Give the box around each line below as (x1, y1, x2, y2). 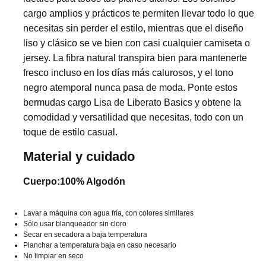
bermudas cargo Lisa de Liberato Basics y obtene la (23, 97, 241, 107)
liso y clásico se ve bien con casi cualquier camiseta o (23, 37, 250, 48)
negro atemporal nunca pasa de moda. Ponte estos (23, 82, 237, 93)
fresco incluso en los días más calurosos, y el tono (23, 67, 233, 78)
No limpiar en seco (23, 251, 84, 260)
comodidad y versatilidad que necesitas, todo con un (23, 112, 243, 122)
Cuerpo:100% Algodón (23, 176, 128, 186)
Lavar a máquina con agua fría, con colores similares (23, 208, 194, 217)
